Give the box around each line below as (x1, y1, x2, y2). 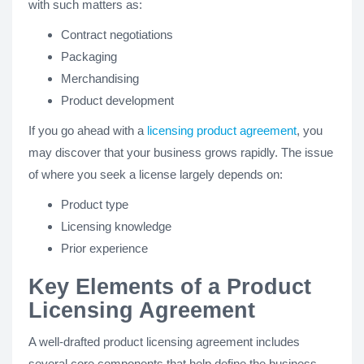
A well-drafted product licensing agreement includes (28, 334, 300, 349)
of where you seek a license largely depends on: (28, 167, 283, 181)
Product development (61, 93, 174, 107)
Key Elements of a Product (28, 274, 311, 299)
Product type (61, 197, 128, 211)
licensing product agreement (147, 123, 297, 137)
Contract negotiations (61, 27, 173, 41)
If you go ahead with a (28, 123, 147, 137)
